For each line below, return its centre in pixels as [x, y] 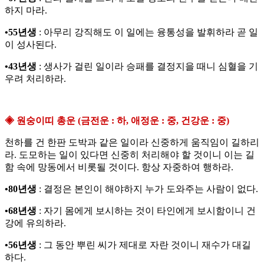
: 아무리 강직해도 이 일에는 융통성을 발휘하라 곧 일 [147, 32]
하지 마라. [26, 11]
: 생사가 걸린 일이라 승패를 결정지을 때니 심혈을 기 [147, 67]
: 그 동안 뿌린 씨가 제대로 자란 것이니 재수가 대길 [144, 245]
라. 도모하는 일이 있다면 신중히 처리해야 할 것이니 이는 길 [130, 155]
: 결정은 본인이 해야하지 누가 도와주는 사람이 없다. [147, 189]
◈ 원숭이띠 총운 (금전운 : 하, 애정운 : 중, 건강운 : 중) [117, 121]
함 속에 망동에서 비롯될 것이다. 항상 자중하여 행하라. [119, 167]
